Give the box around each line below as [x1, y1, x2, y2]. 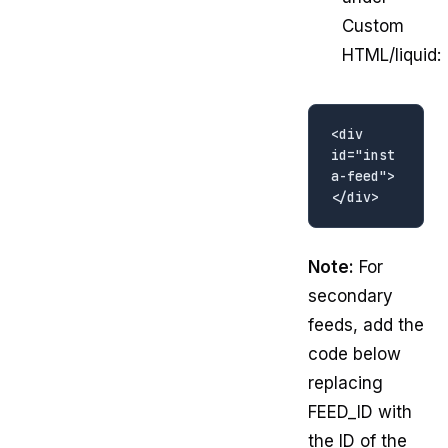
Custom [342, 16, 404, 37]
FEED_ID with [308, 401, 412, 422]
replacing [308, 372, 383, 393]
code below [308, 343, 401, 364]
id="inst [330, 146, 395, 165]
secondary [308, 285, 393, 306]
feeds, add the [308, 314, 424, 335]
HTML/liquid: [342, 45, 441, 66]
